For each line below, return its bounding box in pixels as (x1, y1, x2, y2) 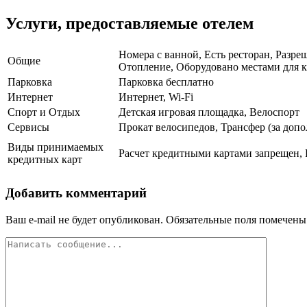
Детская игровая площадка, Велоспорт (119, 106, 299, 119)
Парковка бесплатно (119, 76, 214, 88)
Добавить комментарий (5, 185, 147, 200)
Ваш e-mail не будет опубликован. (5, 213, 163, 225)
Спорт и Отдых (8, 106, 80, 119)
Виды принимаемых (8, 141, 103, 153)
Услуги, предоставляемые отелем (5, 14, 254, 33)
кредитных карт (8, 153, 82, 166)
